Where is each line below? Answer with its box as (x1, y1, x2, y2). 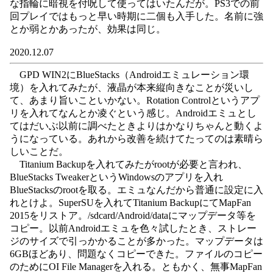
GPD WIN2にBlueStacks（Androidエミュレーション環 (10, 69, 249, 80)
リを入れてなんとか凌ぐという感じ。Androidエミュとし (10, 108, 257, 118)
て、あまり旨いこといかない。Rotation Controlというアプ (10, 95, 260, 105)
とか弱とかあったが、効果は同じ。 (10, 24, 166, 34)
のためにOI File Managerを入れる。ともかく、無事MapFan (10, 261, 262, 272)
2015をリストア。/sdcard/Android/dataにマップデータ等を (10, 210, 256, 221)
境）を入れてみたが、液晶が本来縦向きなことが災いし (10, 82, 253, 93)
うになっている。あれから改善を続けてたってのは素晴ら (10, 133, 263, 144)
